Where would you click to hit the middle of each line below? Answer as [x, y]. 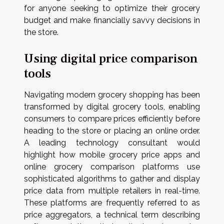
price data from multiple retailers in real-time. [112, 191]
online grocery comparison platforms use [112, 167]
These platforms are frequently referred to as [112, 203]
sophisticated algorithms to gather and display [112, 179]
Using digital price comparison [111, 59]
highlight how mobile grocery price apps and [112, 155]
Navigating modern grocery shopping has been [112, 95]
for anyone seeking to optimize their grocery [112, 8]
